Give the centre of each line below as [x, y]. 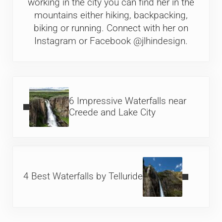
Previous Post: [41, 83]
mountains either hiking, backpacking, [111, 15]
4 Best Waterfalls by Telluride [83, 177]
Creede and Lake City [112, 113]
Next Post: [33, 152]
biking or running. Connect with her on [111, 28]
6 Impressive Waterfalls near [128, 101]
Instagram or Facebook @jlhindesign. [111, 41]
